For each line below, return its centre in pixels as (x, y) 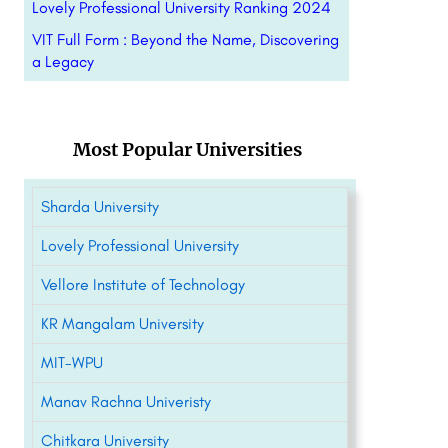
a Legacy (62, 61)
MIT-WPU (71, 362)
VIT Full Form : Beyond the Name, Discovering (185, 39)
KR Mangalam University (122, 323)
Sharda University (99, 206)
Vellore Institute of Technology (142, 284)
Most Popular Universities (187, 149)
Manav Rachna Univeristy (125, 401)
